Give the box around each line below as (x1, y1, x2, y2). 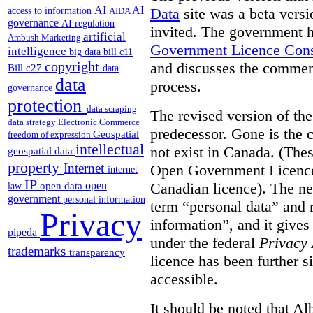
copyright (45, 59, 103, 75)
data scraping (87, 103, 137, 115)
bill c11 (103, 47, 133, 58)
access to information (8, 5, 94, 17)
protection (8, 96, 87, 117)
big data (69, 47, 103, 58)
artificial (83, 29, 126, 44)
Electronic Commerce (58, 117, 140, 128)
